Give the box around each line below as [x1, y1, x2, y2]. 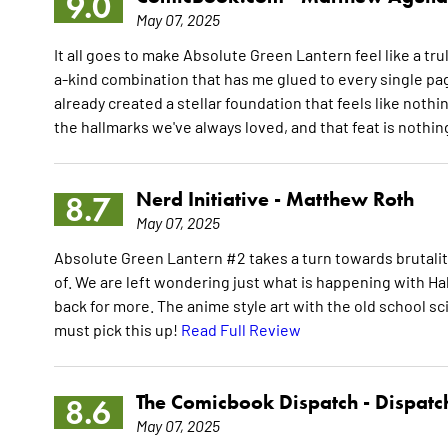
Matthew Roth [285, 187, 414, 212]
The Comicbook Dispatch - [135, 390, 375, 415]
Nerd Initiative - [135, 187, 286, 212]
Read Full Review [180, 319, 301, 340]
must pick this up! [53, 319, 181, 340]
